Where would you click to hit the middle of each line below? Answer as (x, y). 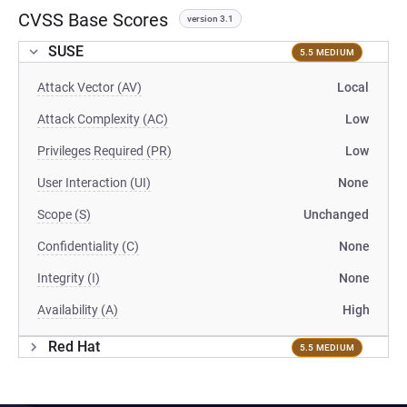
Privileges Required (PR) (104, 151)
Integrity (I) (69, 278)
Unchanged (336, 214)
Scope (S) (64, 214)
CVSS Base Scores (93, 20)
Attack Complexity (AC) (103, 119)
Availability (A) (78, 310)
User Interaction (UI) (94, 183)
